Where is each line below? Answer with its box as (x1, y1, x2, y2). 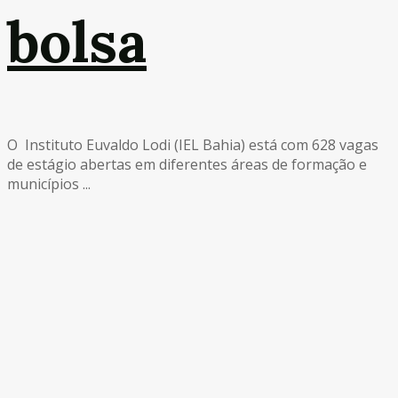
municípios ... (7, 173, 91, 194)
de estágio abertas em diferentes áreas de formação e (7, 154, 367, 174)
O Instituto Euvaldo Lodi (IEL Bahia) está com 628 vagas (7, 134, 378, 155)
